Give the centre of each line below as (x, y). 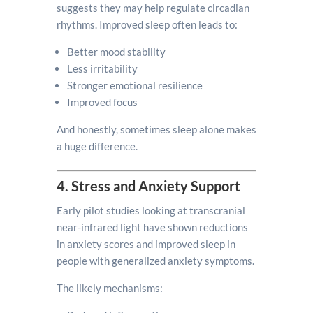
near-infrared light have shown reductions (152, 227)
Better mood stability (116, 52)
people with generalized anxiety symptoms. (155, 261)
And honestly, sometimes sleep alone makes (156, 129)
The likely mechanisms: (109, 288)
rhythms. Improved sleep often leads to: (147, 24)
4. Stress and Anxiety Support (148, 186)
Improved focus (102, 102)
